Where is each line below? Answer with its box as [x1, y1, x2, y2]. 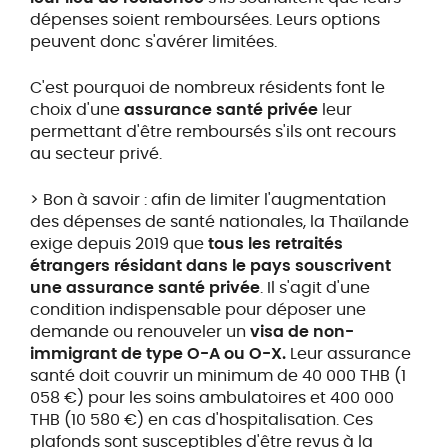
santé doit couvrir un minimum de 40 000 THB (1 [29, 364, 406, 388]
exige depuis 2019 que [29, 232, 208, 256]
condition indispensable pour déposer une [29, 298, 366, 322]
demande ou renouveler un [29, 320, 250, 344]
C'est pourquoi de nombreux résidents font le [29, 76, 385, 100]
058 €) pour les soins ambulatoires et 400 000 [29, 386, 394, 410]
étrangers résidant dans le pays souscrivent [29, 254, 391, 278]
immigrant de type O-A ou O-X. [29, 342, 286, 366]
